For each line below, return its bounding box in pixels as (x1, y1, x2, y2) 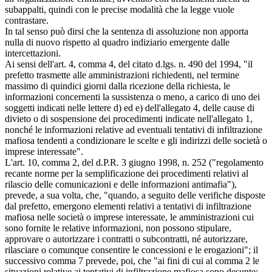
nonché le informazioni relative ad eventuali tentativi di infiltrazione (5, 124, 262, 135)
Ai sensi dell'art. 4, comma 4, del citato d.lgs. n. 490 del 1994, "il (5, 58, 253, 69)
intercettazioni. (5, 47, 61, 58)
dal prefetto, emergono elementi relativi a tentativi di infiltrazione (5, 200, 251, 211)
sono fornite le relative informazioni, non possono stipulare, (5, 222, 231, 233)
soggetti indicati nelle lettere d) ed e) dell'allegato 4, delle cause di (5, 102, 254, 113)
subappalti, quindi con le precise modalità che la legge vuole (5, 4, 234, 15)
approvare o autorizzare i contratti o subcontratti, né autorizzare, (5, 233, 248, 244)
